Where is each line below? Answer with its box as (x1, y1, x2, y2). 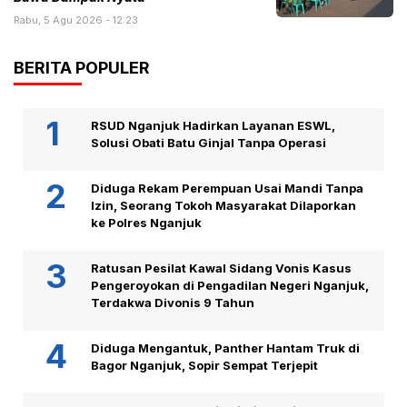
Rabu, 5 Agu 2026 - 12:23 (14, 14, 138, 27)
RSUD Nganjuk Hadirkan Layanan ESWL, (91, 118, 335, 134)
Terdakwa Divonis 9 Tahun (91, 295, 254, 311)
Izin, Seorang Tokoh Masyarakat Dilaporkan (91, 198, 356, 213)
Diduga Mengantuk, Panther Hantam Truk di (91, 341, 360, 356)
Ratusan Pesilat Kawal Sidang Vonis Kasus (91, 261, 352, 276)
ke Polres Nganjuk (91, 215, 202, 231)
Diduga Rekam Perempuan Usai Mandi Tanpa (91, 181, 363, 196)
